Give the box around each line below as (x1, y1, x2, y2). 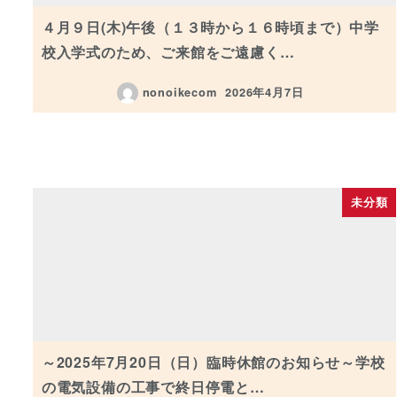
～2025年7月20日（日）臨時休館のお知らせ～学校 (41, 352, 385, 373)
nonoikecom (142, 84, 217, 101)
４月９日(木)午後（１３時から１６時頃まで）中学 (41, 17, 379, 38)
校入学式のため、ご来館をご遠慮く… (41, 42, 295, 63)
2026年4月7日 (225, 84, 304, 101)
